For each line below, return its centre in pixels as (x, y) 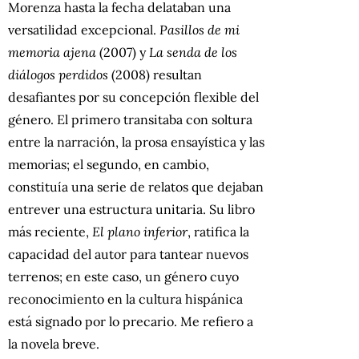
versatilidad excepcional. (84, 29)
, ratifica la (218, 231)
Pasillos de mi (200, 29)
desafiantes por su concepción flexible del (133, 97)
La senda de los (193, 52)
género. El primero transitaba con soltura (130, 119)
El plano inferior (140, 231)
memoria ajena (52, 52)
